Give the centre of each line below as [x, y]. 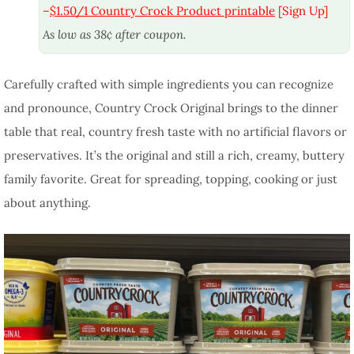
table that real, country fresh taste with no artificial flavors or [175, 131]
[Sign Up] [301, 11]
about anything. [47, 202]
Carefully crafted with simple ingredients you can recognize [169, 84]
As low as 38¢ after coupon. [114, 34]
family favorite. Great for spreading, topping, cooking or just [171, 179]
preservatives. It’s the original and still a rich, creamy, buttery [174, 155]
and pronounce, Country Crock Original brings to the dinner [171, 107]
